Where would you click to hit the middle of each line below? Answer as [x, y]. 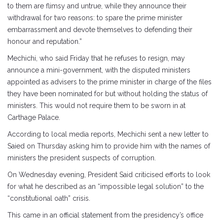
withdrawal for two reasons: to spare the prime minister [95, 18]
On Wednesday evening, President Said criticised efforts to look [109, 175]
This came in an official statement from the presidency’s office [105, 215]
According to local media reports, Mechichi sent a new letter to [108, 134]
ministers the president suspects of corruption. [82, 158]
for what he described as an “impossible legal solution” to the [106, 186]
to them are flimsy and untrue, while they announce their [97, 6]
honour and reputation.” [45, 41]
